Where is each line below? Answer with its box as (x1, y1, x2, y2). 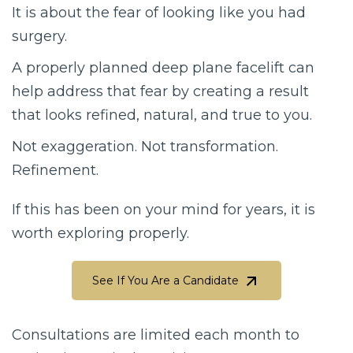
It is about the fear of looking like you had (12, 3, 306, 21)
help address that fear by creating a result (12, 82, 309, 100)
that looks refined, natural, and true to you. (12, 106, 312, 124)
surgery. (12, 27, 67, 45)
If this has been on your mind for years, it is (12, 200, 315, 218)
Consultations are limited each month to (12, 325, 299, 344)
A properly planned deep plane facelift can (12, 58, 314, 76)
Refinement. (12, 161, 98, 179)
